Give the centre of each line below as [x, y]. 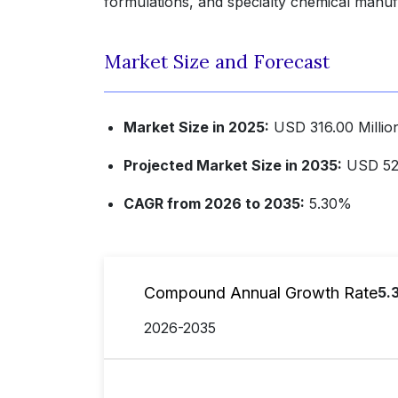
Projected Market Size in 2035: [233, 166]
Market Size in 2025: [196, 127]
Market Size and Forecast [217, 62]
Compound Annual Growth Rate [261, 292]
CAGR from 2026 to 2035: [214, 204]
